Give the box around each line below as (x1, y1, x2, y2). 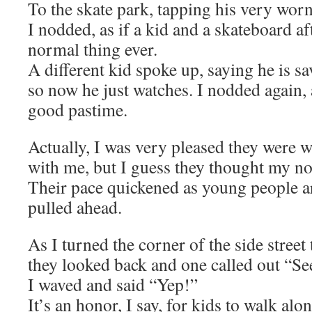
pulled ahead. (28, 195, 122, 219)
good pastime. (28, 97, 127, 121)
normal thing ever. (28, 37, 157, 61)
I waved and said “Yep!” (28, 272, 198, 296)
